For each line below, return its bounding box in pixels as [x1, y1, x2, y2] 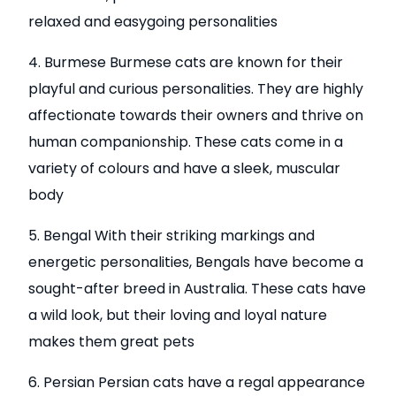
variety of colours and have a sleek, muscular [28, 157, 341, 179]
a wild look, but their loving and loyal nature [28, 304, 328, 325]
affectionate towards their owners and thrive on [28, 104, 364, 126]
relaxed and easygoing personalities [28, 11, 278, 32]
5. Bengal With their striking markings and [28, 225, 316, 246]
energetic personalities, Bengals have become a [28, 251, 364, 272]
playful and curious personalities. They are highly [28, 78, 364, 99]
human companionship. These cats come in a [28, 131, 344, 152]
